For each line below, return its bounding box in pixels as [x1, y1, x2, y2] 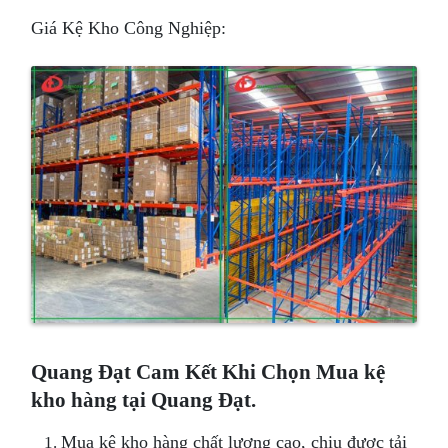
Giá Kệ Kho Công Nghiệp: [31, 19, 227, 38]
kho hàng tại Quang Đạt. [31, 389, 262, 410]
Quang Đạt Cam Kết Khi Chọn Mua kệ [31, 361, 386, 382]
